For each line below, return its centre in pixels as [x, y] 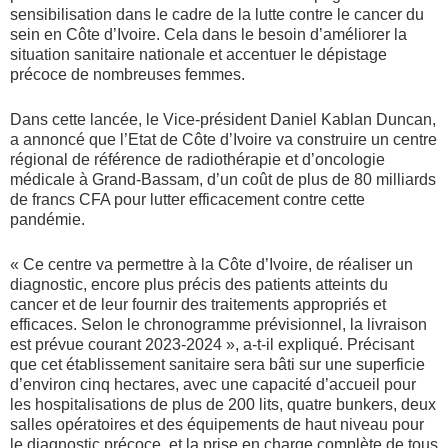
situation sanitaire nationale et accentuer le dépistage [198, 55]
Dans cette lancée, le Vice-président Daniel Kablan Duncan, [223, 120]
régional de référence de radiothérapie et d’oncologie [197, 160]
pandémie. [47, 220]
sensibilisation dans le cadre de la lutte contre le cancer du [217, 15]
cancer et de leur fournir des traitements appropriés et [198, 305]
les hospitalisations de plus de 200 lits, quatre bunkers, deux [223, 405]
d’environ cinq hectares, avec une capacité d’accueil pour [213, 385]
